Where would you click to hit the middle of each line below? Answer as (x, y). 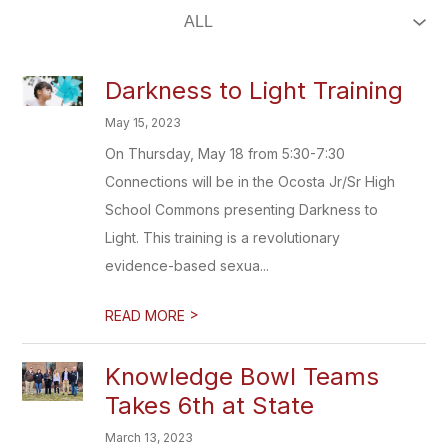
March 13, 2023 (149, 437)
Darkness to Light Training (254, 90)
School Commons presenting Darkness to (242, 209)
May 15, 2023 (143, 122)
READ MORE (147, 315)
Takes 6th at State (210, 405)
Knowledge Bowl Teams (242, 376)
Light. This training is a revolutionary (223, 237)
